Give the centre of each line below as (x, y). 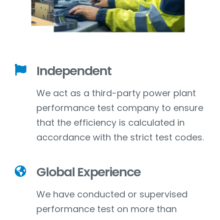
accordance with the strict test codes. (120, 137)
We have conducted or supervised (112, 194)
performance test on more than (106, 209)
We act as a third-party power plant (116, 93)
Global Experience (88, 172)
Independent (74, 71)
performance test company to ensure (120, 108)
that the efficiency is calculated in (110, 123)
